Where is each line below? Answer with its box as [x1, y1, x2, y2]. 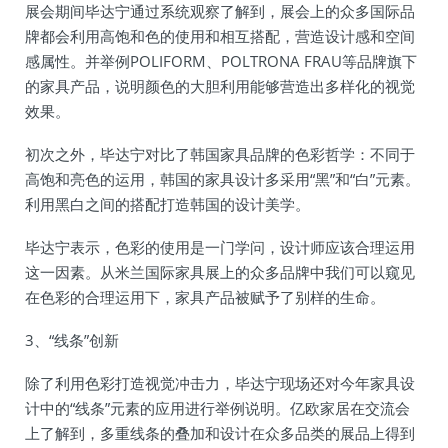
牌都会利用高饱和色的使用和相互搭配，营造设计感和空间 [25, 26, 415, 46]
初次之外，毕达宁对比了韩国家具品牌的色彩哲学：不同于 [25, 144, 415, 164]
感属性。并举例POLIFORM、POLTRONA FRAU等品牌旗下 [25, 51, 417, 71]
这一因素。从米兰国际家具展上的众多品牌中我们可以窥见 [25, 262, 415, 282]
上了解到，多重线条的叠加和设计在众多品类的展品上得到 [25, 423, 415, 443]
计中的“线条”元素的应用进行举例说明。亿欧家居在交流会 [25, 398, 410, 418]
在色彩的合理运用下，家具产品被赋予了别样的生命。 [25, 287, 385, 307]
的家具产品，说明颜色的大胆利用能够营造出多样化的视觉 [25, 76, 415, 96]
